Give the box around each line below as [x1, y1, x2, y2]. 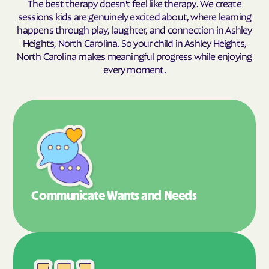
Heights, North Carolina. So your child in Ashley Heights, [22, 35, 247, 49]
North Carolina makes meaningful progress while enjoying [17, 49, 252, 62]
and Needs [141, 189, 197, 203]
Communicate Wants [31, 189, 142, 203]
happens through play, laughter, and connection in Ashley [17, 22, 252, 35]
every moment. [103, 62, 166, 75]
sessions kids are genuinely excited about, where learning [17, 9, 252, 22]
